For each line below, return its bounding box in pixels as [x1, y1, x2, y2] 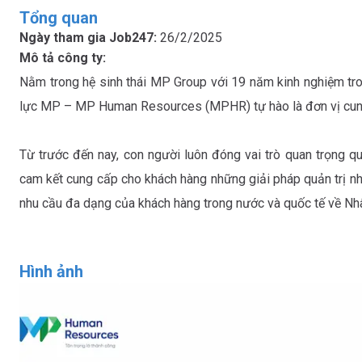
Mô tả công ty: [19, 50, 106, 65]
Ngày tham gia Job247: [19, 30, 160, 45]
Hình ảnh [19, 262, 83, 281]
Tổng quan [19, 8, 98, 27]
